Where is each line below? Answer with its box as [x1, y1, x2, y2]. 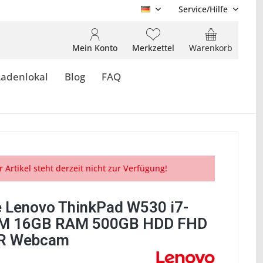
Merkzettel [132, 42, 174, 53]
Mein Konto [72, 42, 117, 53]
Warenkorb [189, 42, 232, 53]
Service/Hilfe [178, 4, 228, 15]
